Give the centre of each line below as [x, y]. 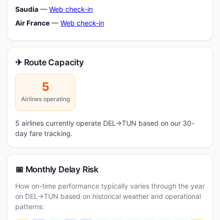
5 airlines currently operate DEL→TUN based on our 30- [105, 123]
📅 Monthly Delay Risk [57, 169]
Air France [32, 23]
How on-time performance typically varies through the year [110, 186]
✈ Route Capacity [50, 62]
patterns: [30, 206]
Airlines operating [45, 99]
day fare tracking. [44, 133]
